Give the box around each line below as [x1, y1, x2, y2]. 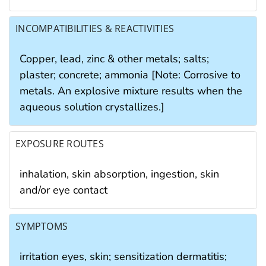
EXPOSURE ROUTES [15, 137, 104, 150]
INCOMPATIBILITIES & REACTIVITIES [15, 22, 175, 36]
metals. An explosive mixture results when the [20, 84, 242, 99]
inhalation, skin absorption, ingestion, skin [20, 166, 219, 181]
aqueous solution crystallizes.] [20, 100, 164, 115]
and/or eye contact [20, 182, 107, 197]
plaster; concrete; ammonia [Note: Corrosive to [20, 68, 240, 83]
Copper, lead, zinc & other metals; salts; [20, 52, 209, 66]
